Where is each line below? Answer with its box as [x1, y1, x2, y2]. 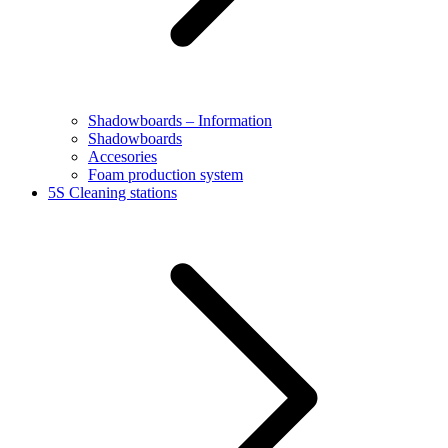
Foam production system [88, 165, 243, 183]
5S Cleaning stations [48, 183, 177, 201]
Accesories [88, 147, 157, 165]
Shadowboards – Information [88, 111, 272, 129]
